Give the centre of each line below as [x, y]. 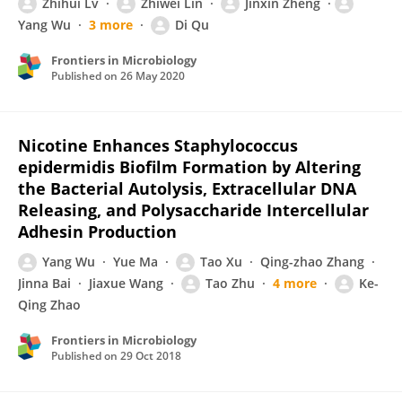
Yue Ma [135, 262]
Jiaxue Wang [126, 283]
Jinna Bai [44, 283]
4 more [295, 283]
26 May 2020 [153, 76]
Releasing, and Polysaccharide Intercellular [193, 210]
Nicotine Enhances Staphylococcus [158, 145]
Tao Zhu [230, 283]
